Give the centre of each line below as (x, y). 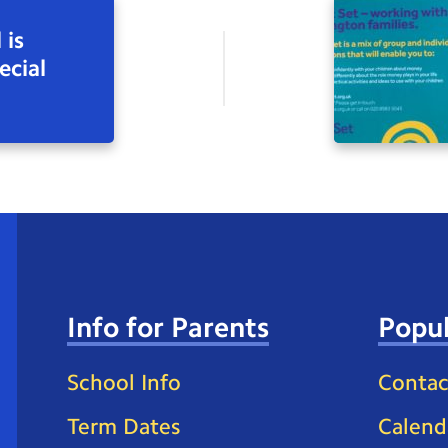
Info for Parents (167, 327)
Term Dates (123, 427)
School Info (123, 382)
